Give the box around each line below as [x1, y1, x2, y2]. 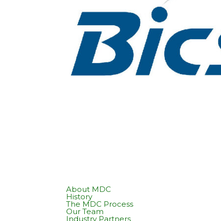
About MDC [66, 184, 111, 194]
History [66, 191, 93, 201]
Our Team [66, 206, 104, 216]
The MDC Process [66, 199, 134, 209]
